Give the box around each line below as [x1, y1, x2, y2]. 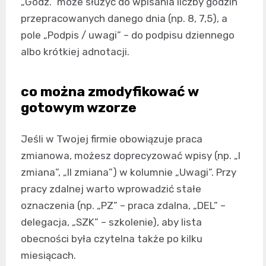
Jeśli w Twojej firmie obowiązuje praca [21, 133, 202, 145]
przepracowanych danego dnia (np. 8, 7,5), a [21, 12, 227, 25]
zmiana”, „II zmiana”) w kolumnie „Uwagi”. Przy [21, 166, 236, 179]
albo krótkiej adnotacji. [21, 46, 129, 58]
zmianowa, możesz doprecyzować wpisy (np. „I [21, 150, 240, 162]
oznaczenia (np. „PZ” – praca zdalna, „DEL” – [21, 199, 226, 212]
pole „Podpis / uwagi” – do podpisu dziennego [21, 29, 235, 42]
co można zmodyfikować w [21, 83, 198, 100]
